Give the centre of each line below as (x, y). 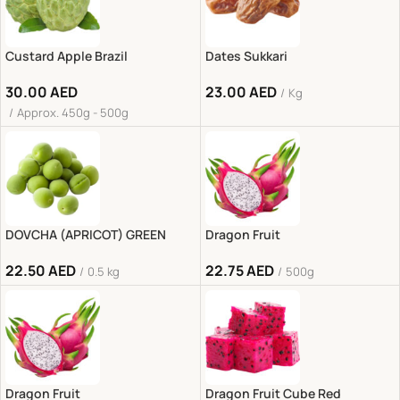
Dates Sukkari (246, 55)
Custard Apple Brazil (67, 55)
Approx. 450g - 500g (73, 112)
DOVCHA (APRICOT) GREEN (86, 234)
